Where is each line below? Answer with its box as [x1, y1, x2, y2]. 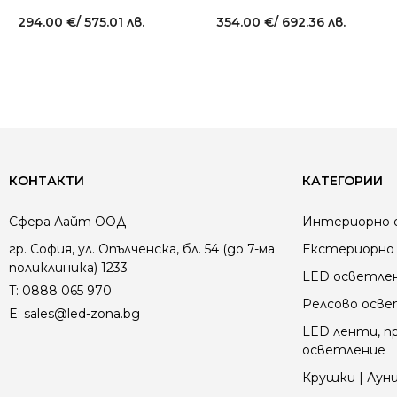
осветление [302, 342, 385, 358]
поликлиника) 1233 [9, 260, 128, 276]
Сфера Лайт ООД [9, 214, 126, 230]
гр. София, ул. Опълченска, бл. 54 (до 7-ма [9, 241, 275, 257]
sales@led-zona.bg [24, 306, 140, 322]
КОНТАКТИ [9, 173, 84, 189]
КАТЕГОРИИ [302, 173, 383, 189]
